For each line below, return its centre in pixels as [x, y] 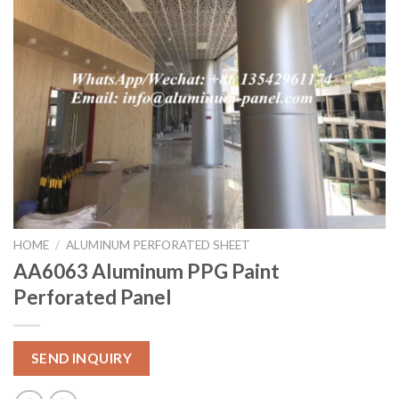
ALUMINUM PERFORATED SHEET [159, 245]
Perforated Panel [93, 297]
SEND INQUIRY [81, 358]
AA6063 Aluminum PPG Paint [147, 272]
